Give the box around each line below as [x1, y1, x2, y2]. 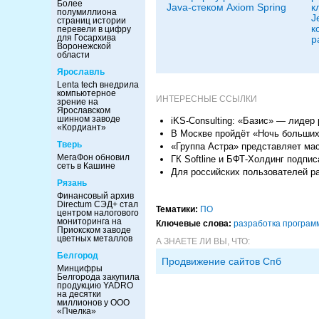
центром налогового [57, 208, 139, 218]
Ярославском [57, 105, 110, 115]
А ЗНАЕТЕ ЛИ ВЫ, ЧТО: [156, 236, 250, 246]
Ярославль [57, 67, 105, 77]
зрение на [57, 97, 98, 107]
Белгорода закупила [57, 272, 140, 282]
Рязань [57, 178, 87, 188]
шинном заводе [57, 114, 120, 124]
